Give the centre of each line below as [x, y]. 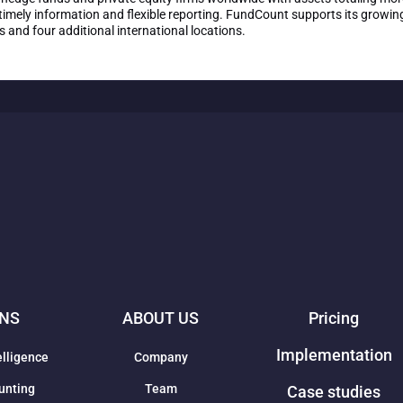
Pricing [334, 318]
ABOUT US [161, 318]
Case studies [334, 392]
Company [161, 357]
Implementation [334, 355]
